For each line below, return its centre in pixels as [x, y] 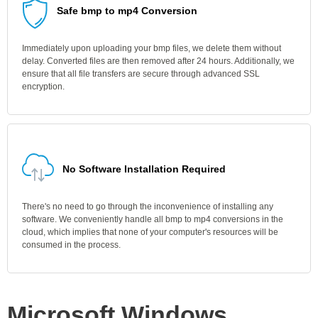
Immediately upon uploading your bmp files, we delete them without [152, 48]
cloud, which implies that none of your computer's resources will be [150, 232]
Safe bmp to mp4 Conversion [127, 11]
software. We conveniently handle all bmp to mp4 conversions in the [153, 219]
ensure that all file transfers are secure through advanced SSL [141, 74]
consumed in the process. [71, 245]
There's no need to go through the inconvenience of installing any [148, 207]
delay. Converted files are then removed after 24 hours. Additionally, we [158, 61]
